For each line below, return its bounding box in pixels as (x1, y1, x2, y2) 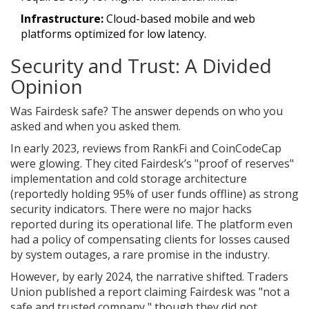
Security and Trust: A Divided (10, 52, 272, 79)
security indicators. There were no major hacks (10, 201, 252, 217)
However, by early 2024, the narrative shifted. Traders (10, 268, 288, 284)
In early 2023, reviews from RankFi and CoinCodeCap (10, 140, 281, 156)
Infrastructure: (21, 10, 103, 26)
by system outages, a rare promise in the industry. (10, 246, 270, 262)
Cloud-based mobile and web (103, 10, 255, 26)
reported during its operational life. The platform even (10, 216, 292, 232)
